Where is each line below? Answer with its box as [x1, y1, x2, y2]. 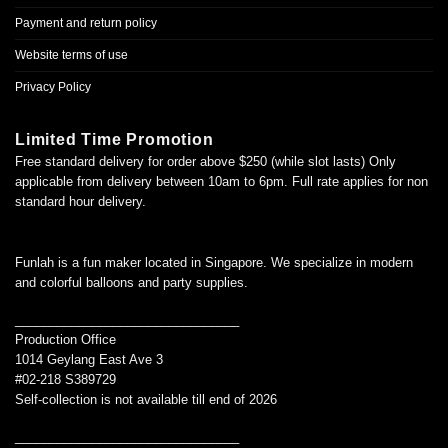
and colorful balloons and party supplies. [15, 274, 248, 290]
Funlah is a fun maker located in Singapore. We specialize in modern [15, 254, 413, 270]
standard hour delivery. [15, 193, 146, 209]
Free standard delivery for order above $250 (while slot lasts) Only [15, 153, 396, 169]
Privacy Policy [15, 79, 91, 94]
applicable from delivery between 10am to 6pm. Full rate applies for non [15, 173, 428, 189]
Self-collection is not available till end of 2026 [15, 391, 277, 407]
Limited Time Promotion [15, 130, 214, 148]
